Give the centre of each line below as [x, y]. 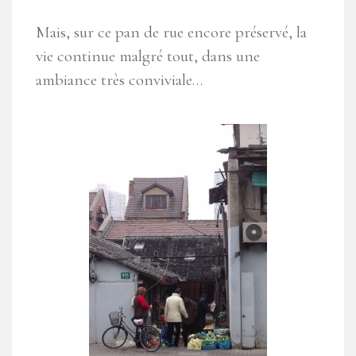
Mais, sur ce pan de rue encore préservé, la [171, 33]
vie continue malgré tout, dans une [148, 56]
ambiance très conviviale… [119, 80]
